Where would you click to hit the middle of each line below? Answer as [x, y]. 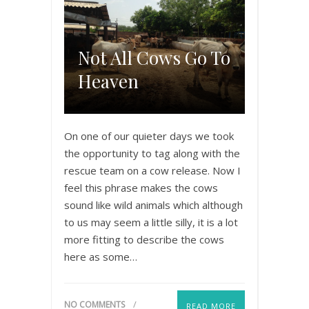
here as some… [101, 256]
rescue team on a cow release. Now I [152, 170]
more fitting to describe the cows [144, 239]
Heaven [108, 81]
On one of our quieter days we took [149, 136]
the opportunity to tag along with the [152, 153]
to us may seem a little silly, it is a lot [151, 222]
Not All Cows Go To [154, 57]
